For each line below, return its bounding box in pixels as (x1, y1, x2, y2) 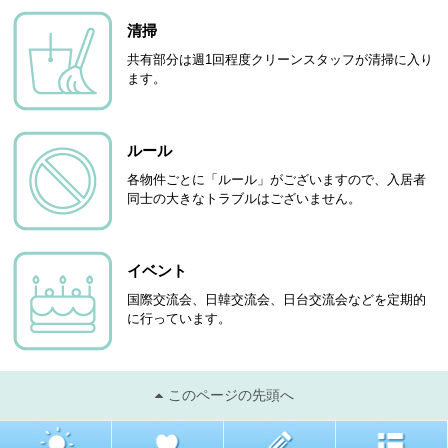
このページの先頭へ (167, 386, 294, 403)
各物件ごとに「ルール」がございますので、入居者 (127, 171, 426, 187)
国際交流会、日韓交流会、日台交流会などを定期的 (127, 291, 426, 307)
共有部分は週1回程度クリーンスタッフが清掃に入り (127, 51, 433, 67)
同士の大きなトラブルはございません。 (127, 190, 361, 206)
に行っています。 (127, 310, 231, 326)
